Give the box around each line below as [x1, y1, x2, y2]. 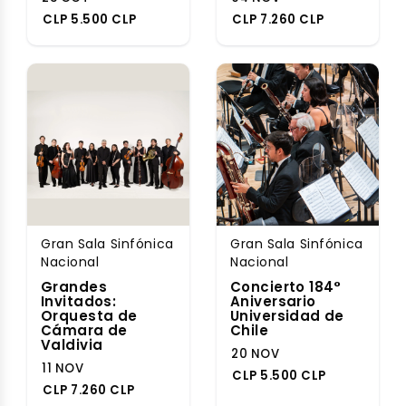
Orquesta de [41, 306, 138, 325]
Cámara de [41, 321, 128, 340]
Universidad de [230, 306, 344, 325]
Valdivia [41, 335, 103, 354]
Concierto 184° [230, 277, 342, 296]
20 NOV [231, 345, 280, 362]
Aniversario [230, 292, 316, 311]
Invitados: [41, 292, 117, 311]
